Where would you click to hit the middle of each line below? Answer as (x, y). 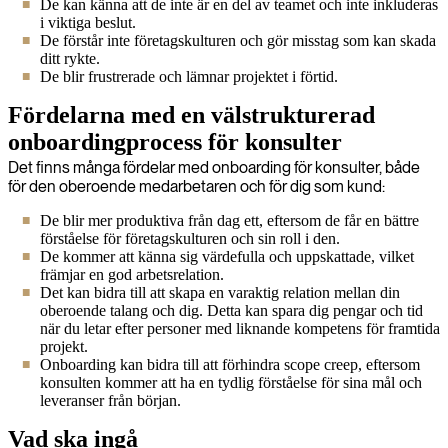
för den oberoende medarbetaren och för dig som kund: (196, 186)
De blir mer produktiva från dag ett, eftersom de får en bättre (229, 220)
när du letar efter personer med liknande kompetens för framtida (240, 328)
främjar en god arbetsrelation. (132, 274)
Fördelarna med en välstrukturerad (191, 115)
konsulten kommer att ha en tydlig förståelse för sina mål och (231, 382)
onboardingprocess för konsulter (175, 142)
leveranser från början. (110, 400)
